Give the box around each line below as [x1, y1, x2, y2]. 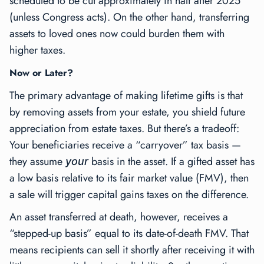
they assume [9, 154, 65, 170]
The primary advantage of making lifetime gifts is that [9, 88, 243, 104]
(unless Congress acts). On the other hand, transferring [9, 9, 249, 25]
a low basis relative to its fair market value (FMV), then [9, 170, 249, 186]
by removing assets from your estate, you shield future [9, 104, 245, 120]
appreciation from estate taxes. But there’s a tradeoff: [9, 121, 239, 137]
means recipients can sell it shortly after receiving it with [9, 242, 255, 258]
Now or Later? [9, 66, 73, 80]
